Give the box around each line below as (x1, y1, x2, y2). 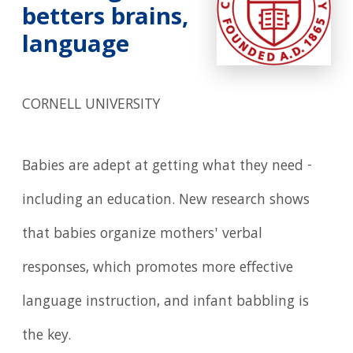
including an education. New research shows (22, 188, 310, 213)
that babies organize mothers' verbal (22, 222, 263, 247)
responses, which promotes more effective (22, 256, 294, 281)
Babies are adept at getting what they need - (22, 154, 313, 179)
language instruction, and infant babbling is (22, 290, 310, 314)
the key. (22, 324, 72, 348)
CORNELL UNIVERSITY (22, 93, 161, 117)
